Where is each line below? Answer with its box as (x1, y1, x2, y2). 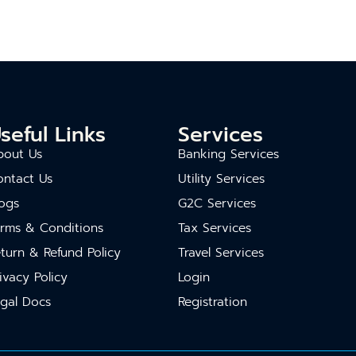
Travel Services (178, 243, 264, 262)
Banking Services (178, 145, 279, 164)
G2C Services (178, 194, 256, 213)
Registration (178, 292, 247, 311)
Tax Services (178, 219, 251, 238)
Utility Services (178, 169, 265, 188)
